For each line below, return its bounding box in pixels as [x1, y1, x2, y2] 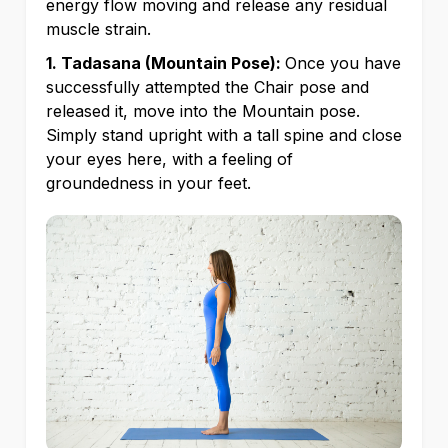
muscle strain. [46, 19, 156, 40]
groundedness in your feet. [46, 173, 256, 194]
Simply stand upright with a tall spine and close [46, 125, 402, 146]
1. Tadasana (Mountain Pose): [46, 53, 285, 74]
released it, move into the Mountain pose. [46, 101, 360, 122]
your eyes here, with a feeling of [46, 149, 293, 170]
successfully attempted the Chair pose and [46, 77, 369, 98]
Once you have [285, 53, 401, 74]
